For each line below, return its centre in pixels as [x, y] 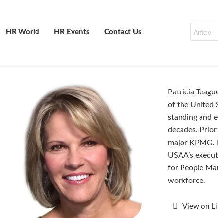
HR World [23, 32]
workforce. [186, 181]
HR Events [72, 32]
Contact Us [123, 32]
